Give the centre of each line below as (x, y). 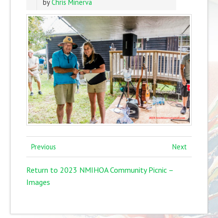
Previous (43, 146)
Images (38, 182)
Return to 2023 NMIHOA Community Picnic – (100, 170)
